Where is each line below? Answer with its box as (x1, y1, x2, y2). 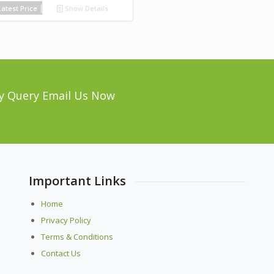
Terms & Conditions (40, 231, 113, 242)
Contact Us (40, 247, 81, 259)
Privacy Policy (40, 214, 91, 226)
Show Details (62, 3, 108, 13)
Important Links (28, 172, 126, 189)
